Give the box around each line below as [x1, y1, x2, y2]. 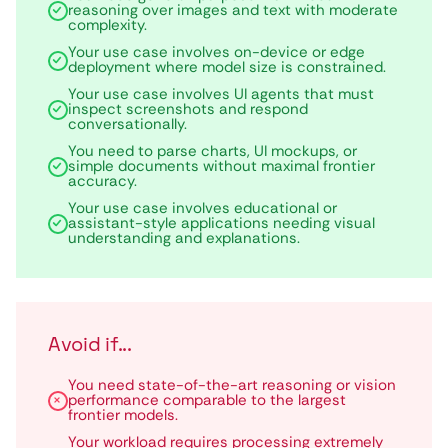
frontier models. [68, 405, 178, 425]
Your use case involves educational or [68, 198, 337, 218]
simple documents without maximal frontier [68, 156, 375, 176]
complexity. [68, 15, 147, 35]
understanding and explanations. [68, 228, 300, 248]
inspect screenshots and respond [68, 99, 308, 119]
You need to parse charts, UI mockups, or [68, 141, 357, 161]
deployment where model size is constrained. [68, 57, 386, 77]
